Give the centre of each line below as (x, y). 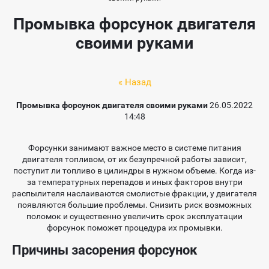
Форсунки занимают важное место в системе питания (134, 148)
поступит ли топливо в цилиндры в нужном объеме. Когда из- (134, 171)
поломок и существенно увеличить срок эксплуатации (134, 216)
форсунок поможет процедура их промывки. (134, 228)
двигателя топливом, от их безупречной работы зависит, (134, 159)
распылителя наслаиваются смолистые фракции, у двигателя (134, 194)
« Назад (134, 83)
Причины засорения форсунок (104, 250)
